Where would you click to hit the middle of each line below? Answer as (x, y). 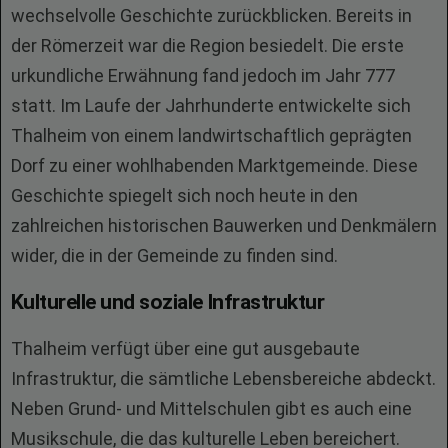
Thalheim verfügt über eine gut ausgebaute (185, 348)
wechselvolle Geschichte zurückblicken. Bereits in (211, 15)
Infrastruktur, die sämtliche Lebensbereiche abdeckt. (223, 378)
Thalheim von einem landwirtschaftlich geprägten (211, 135)
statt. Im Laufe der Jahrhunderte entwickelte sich (211, 105)
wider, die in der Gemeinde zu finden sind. (174, 255)
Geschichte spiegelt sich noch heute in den (184, 195)
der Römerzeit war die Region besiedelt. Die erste (207, 45)
